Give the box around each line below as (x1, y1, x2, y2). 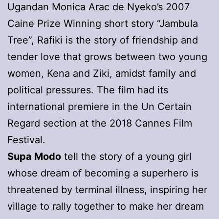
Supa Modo (7, 150, 61, 162)
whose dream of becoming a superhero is (7, 167, 198, 179)
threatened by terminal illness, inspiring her (7, 183, 207, 196)
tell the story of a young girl (61, 150, 192, 162)
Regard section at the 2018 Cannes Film (7, 117, 192, 129)
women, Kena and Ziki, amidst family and (7, 67, 196, 79)
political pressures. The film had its (7, 84, 168, 96)
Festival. (7, 133, 45, 146)
